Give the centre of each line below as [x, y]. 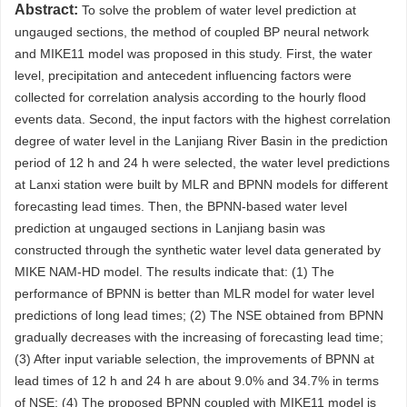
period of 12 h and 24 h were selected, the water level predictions [202, 163]
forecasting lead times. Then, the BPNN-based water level [181, 206]
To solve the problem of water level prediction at [217, 10]
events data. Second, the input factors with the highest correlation [203, 119]
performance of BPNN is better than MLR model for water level [194, 293]
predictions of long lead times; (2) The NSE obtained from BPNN [199, 315]
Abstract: [46, 10]
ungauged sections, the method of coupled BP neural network [192, 32]
